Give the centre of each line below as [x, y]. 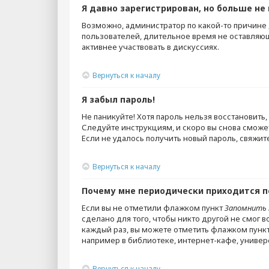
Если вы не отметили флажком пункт [153, 208]
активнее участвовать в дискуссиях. [150, 47]
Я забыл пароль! [118, 99]
